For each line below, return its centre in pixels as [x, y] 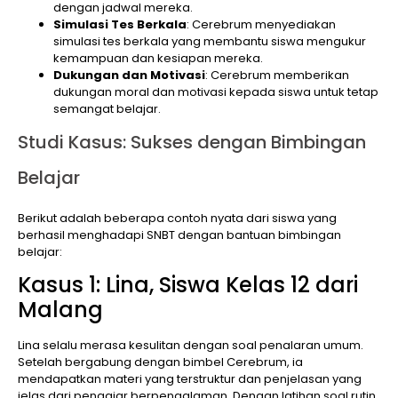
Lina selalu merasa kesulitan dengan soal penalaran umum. [191, 346]
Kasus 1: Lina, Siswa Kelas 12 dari [188, 285]
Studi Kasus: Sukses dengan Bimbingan [192, 142]
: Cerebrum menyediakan [261, 24]
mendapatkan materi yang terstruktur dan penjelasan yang [190, 379]
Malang [60, 310]
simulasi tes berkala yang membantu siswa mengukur [210, 41]
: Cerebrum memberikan [277, 75]
